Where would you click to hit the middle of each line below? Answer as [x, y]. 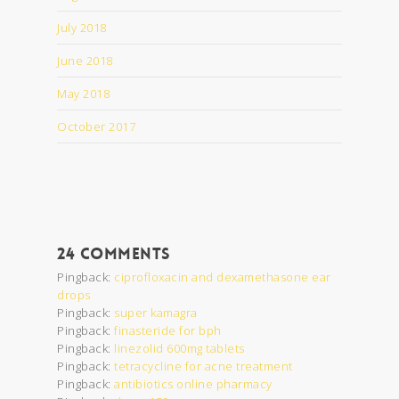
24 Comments [114, 253]
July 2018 [82, 27]
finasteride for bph [168, 330]
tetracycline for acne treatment [204, 366]
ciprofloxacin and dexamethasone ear [223, 277]
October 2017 [96, 126]
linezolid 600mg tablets [179, 348]
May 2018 [83, 93]
